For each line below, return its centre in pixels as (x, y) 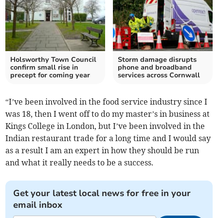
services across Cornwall (159, 75)
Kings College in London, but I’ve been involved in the (105, 126)
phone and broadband (155, 68)
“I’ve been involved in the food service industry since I (107, 102)
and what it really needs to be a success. (80, 163)
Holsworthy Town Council (54, 60)
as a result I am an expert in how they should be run (102, 151)
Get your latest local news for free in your (102, 193)
